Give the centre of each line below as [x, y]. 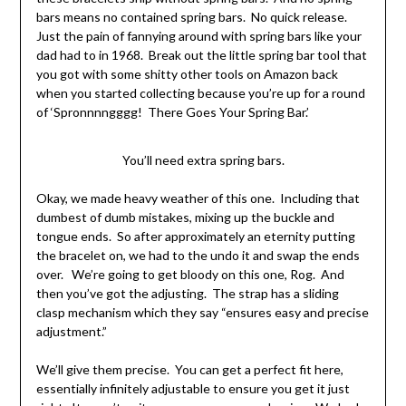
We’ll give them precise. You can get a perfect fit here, [189, 370]
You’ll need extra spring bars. [203, 160]
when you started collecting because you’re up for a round [200, 92]
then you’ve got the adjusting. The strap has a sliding [187, 294]
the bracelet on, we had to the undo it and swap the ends [198, 256]
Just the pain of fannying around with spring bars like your [198, 35]
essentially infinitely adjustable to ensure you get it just [193, 389]
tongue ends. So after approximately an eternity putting [195, 237]
